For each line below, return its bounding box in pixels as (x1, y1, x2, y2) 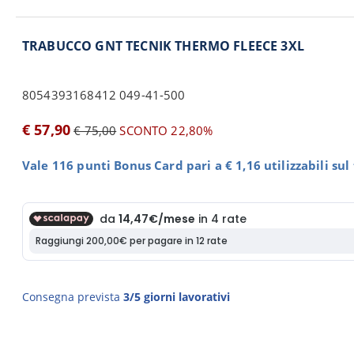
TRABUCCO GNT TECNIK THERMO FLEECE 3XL (22, 37, 304, 55)
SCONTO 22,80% (116, 122, 213, 138)
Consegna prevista (22, 289, 123, 304)
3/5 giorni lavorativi (123, 289, 230, 304)
